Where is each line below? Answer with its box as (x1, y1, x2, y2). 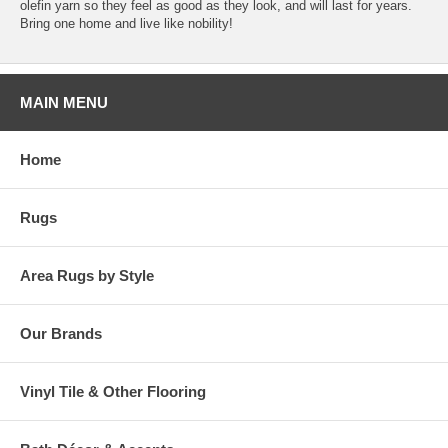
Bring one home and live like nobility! (20, 16, 233, 31)
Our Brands (20, 325, 102, 342)
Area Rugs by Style (20, 267, 154, 284)
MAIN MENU (20, 94, 108, 111)
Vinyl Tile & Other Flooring (20, 383, 206, 400)
